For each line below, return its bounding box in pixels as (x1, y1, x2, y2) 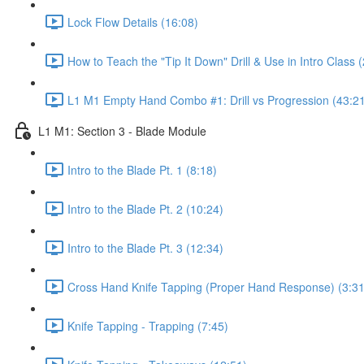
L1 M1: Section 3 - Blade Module (38, 122, 206, 139)
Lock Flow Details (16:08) (67, 13, 198, 30)
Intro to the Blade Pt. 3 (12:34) (67, 239, 223, 256)
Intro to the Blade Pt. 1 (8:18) (67, 161, 217, 178)
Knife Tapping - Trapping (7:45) (67, 317, 228, 334)
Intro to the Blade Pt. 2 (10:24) (67, 200, 223, 217)
